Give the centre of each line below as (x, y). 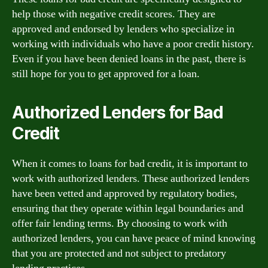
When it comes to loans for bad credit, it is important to (130, 163)
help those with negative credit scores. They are (114, 14)
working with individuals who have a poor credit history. (133, 44)
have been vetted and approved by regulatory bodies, (125, 193)
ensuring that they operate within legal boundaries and (128, 208)
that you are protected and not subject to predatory (119, 253)
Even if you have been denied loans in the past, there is (129, 59)
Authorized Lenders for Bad (118, 112)
